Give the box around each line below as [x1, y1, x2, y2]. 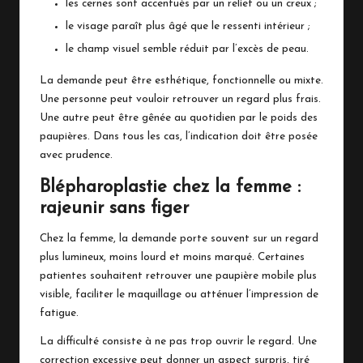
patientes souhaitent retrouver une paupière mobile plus [40, 271, 317, 282]
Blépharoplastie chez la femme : [40, 178, 301, 198]
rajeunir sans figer [40, 199, 189, 219]
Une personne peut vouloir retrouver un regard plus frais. [40, 94, 321, 105]
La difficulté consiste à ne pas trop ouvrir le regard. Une [40, 336, 317, 348]
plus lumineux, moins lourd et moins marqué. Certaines [40, 252, 305, 263]
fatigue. [40, 308, 79, 319]
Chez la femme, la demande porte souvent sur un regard [40, 233, 318, 245]
